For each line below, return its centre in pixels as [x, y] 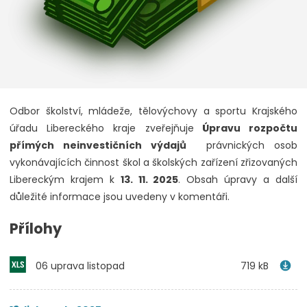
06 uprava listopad [80, 266]
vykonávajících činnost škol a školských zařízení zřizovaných [153, 163]
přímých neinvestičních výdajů [98, 146]
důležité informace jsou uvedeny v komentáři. [120, 197]
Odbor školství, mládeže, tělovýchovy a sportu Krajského [153, 111]
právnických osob [242, 146]
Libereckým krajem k [65, 180]
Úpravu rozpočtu [246, 128]
